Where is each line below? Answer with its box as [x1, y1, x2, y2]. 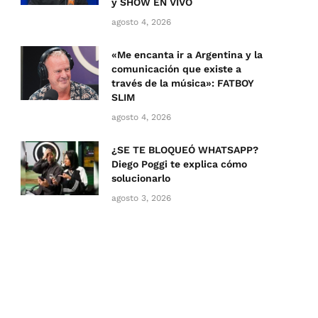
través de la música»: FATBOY [111, 77, 254, 89]
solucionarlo [111, 172, 170, 185]
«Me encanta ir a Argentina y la [111, 49, 263, 61]
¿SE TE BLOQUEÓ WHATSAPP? [111, 144, 258, 156]
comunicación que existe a [111, 63, 241, 75]
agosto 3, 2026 [111, 193, 171, 204]
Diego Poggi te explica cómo [111, 158, 247, 170]
